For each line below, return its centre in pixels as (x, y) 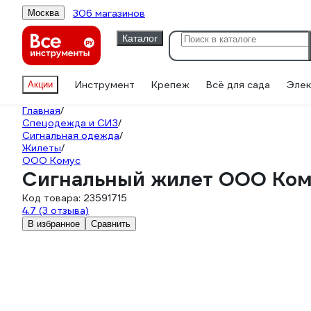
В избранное (54, 224)
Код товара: (53, 198)
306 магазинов (109, 13)
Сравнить (111, 224)
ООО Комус (51, 160)
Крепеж (170, 85)
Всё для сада (238, 85)
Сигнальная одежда (71, 135)
